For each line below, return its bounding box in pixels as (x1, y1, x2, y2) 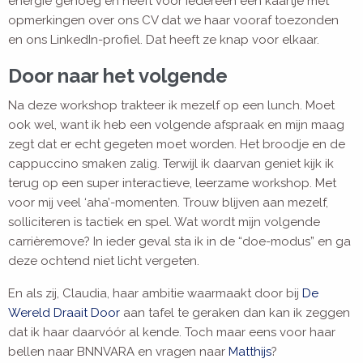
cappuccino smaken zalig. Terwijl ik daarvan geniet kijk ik (8, 156, 334, 172)
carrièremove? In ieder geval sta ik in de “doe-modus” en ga (8, 234, 351, 250)
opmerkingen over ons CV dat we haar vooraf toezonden (8, 13, 339, 28)
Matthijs (228, 344, 271, 360)
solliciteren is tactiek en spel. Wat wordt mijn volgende (8, 215, 320, 230)
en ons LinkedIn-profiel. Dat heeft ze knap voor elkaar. (8, 32, 319, 48)
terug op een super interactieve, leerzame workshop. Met (8, 176, 336, 191)
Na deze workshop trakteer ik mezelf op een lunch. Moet (8, 98, 335, 113)
